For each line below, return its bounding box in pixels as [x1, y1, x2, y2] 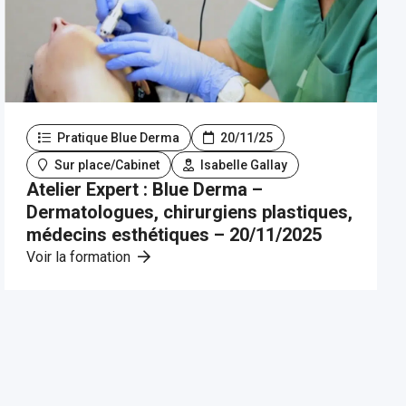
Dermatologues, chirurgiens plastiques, [26, 201, 353, 223]
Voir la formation [26, 248, 135, 266]
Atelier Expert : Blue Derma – [26, 179, 264, 200]
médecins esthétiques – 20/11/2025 [26, 224, 323, 246]
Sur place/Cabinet [52, 158, 160, 172]
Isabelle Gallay [198, 158, 288, 172]
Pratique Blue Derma [54, 130, 180, 145]
